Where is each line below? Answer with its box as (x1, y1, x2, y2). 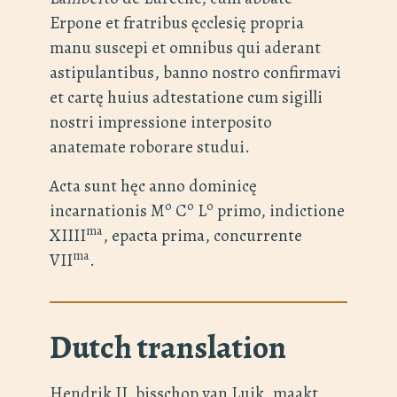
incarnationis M (50, 198, 165, 223)
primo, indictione (214, 198, 345, 223)
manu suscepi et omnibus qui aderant (50, 35, 321, 60)
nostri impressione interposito (50, 110, 272, 135)
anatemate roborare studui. (50, 135, 250, 160)
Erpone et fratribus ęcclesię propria (50, 11, 304, 35)
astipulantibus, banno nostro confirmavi (50, 60, 341, 85)
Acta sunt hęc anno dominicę (50, 174, 257, 198)
